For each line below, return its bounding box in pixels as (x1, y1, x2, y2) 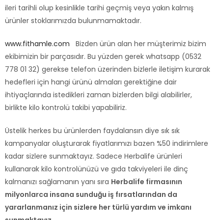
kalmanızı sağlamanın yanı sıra (5, 177, 111, 187)
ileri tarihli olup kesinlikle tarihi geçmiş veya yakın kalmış (5, 3, 193, 13)
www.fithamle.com (5, 39, 72, 49)
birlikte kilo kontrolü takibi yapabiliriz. (5, 103, 127, 113)
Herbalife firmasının (111, 177, 182, 187)
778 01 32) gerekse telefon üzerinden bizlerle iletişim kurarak (5, 64, 210, 75)
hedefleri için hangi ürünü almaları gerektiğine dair (5, 77, 177, 87)
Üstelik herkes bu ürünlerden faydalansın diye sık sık (5, 126, 180, 136)
